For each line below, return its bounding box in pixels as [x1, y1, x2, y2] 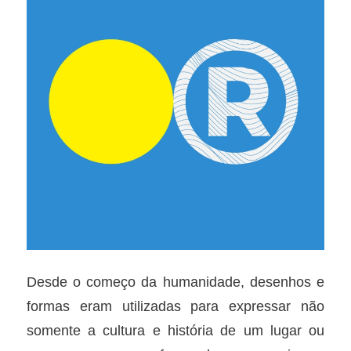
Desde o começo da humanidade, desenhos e [26, 273, 325, 290]
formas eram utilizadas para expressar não [26, 297, 325, 314]
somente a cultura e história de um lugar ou [26, 321, 325, 338]
